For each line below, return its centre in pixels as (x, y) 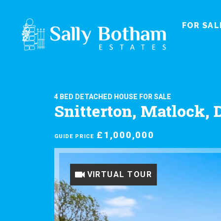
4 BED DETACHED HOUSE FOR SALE (112, 97)
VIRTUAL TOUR (120, 174)
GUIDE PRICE (74, 136)
